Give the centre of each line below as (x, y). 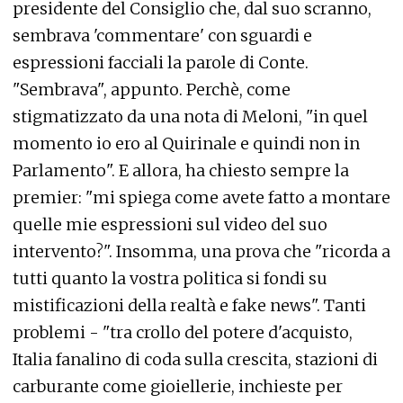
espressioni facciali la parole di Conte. (161, 63)
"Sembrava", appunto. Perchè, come (152, 90)
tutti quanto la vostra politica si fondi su (170, 278)
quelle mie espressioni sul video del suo (170, 224)
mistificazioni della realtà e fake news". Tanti (189, 305)
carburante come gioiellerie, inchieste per (178, 386)
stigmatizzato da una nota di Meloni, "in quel (190, 116)
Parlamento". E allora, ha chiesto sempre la (181, 170)
